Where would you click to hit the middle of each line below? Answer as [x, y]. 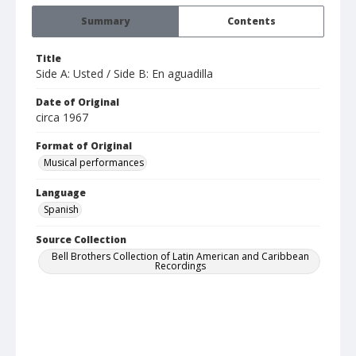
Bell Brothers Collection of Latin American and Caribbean [180, 257]
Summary [105, 21]
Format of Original [84, 146]
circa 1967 [62, 118]
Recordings [180, 266]
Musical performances [94, 163]
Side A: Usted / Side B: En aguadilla [124, 74]
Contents [251, 21]
